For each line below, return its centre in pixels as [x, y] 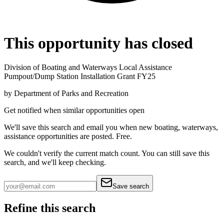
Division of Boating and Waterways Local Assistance [88, 67]
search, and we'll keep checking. [55, 162]
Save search [131, 186]
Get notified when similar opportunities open [74, 110]
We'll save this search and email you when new [78, 127]
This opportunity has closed [98, 43]
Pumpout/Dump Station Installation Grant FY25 [80, 76]
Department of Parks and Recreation [71, 93]
